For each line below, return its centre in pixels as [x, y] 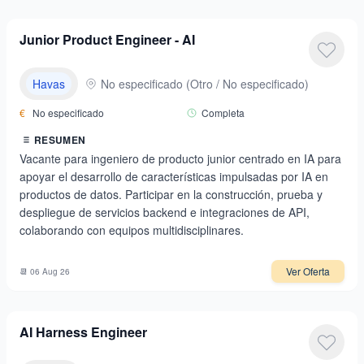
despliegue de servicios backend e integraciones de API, [165, 212]
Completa [223, 113]
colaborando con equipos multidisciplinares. [132, 230]
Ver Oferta [308, 271]
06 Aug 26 [50, 271]
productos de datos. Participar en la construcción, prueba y [171, 194]
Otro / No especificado [247, 84]
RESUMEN [60, 140]
